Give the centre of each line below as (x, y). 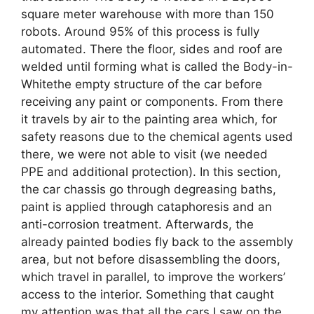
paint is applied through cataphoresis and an (146, 206)
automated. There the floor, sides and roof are (152, 49)
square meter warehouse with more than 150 (148, 14)
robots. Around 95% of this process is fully (140, 31)
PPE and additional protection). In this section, (151, 171)
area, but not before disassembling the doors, (151, 259)
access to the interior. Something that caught (148, 294)
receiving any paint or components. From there (152, 101)
